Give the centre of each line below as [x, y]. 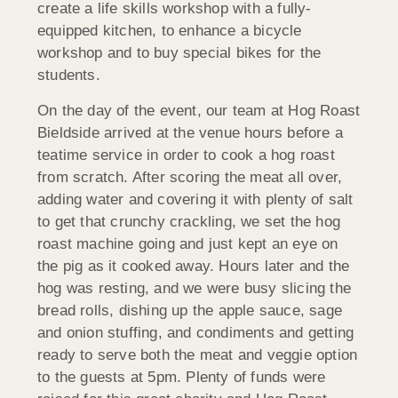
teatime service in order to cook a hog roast [186, 155]
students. [69, 76]
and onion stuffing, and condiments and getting [196, 332]
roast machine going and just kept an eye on [188, 243]
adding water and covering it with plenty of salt [195, 199]
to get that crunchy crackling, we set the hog [189, 221]
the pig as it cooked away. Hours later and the [194, 266]
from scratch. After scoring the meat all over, [190, 177]
